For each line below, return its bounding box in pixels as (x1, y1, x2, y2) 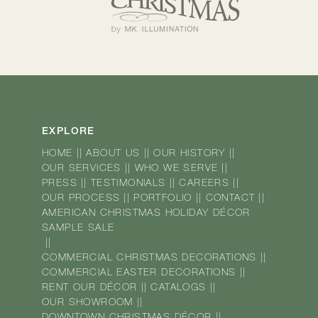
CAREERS (179, 178, 230, 189)
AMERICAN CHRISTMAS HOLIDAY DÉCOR (42, 208, 251, 219)
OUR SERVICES (42, 163, 121, 174)
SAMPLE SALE (42, 223, 115, 234)
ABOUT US (86, 148, 141, 159)
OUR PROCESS (42, 193, 121, 204)
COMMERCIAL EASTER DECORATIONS (42, 268, 236, 278)
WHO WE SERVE (134, 163, 219, 174)
